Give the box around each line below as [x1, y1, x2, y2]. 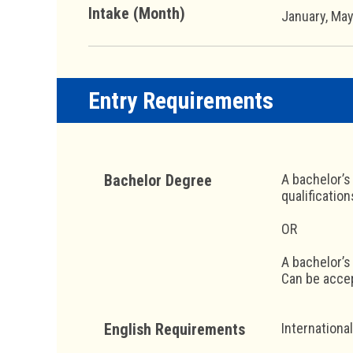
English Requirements [104, 319, 245, 339]
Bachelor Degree [104, 170, 212, 190]
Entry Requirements [88, 86, 273, 114]
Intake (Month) [88, 3, 185, 23]
